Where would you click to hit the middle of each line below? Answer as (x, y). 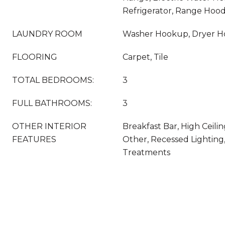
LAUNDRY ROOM (47, 34)
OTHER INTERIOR (49, 126)
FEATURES (34, 139)
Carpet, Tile (145, 57)
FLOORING (35, 57)
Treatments (146, 152)
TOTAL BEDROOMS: (53, 80)
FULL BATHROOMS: (52, 103)
